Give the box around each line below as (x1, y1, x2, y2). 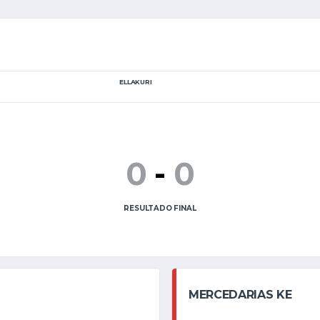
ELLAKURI (119, 78, 152, 86)
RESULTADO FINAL (124, 204, 196, 213)
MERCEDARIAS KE (189, 288, 292, 301)
